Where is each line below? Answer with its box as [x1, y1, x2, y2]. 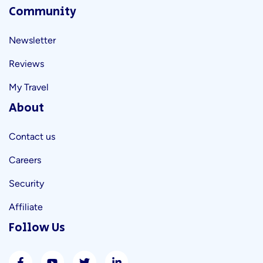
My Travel [9, 82, 49, 93]
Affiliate [9, 201, 43, 213]
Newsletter [9, 35, 56, 46]
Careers [9, 154, 41, 166]
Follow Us [9, 220, 65, 237]
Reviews [9, 58, 44, 69]
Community [9, 4, 76, 21]
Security [9, 178, 44, 189]
